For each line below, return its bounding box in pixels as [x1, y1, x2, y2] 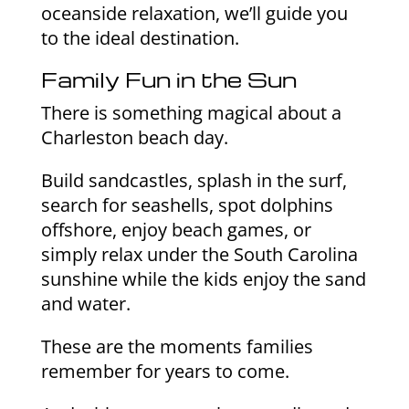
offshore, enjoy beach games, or [40, 217, 311, 243]
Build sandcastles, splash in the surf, [40, 168, 347, 194]
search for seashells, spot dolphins [40, 193, 333, 218]
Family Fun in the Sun [40, 66, 297, 94]
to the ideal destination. [40, 26, 239, 51]
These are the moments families [40, 334, 313, 360]
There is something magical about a [40, 100, 341, 126]
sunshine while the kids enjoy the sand [40, 267, 366, 292]
